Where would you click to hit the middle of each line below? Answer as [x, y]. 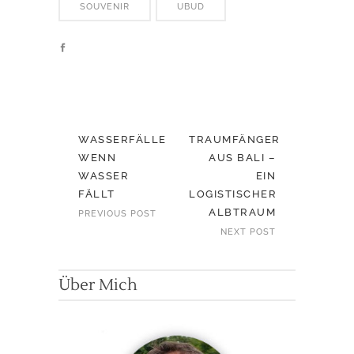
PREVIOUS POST [117, 214]
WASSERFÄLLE [122, 140]
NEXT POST [248, 232]
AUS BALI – [242, 158]
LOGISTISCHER [233, 194]
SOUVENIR [105, 7]
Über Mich [98, 286]
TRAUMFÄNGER [235, 140]
